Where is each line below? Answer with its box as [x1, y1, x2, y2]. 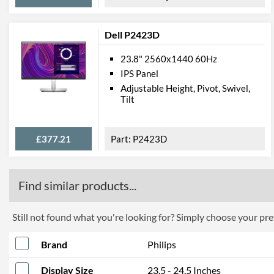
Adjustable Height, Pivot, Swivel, [120, 83, 250, 94]
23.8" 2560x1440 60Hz [120, 53, 217, 64]
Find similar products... [18, 178, 136, 193]
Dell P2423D [105, 29, 160, 40]
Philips [147, 239, 176, 250]
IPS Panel [120, 68, 158, 79]
